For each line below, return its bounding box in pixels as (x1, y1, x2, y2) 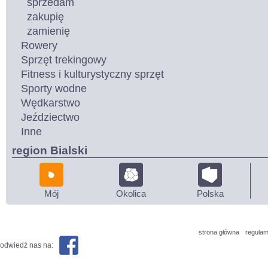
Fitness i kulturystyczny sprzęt (21, 68, 164, 80)
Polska (196, 188, 224, 199)
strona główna (199, 229, 239, 236)
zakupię (27, 11, 64, 23)
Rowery (21, 39, 57, 51)
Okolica (115, 188, 146, 199)
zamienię (27, 25, 70, 37)
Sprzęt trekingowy (21, 54, 106, 66)
